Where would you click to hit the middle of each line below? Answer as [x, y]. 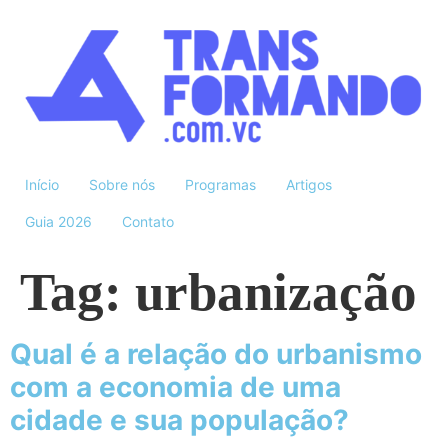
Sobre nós [122, 185]
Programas [220, 185]
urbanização [276, 292]
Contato [148, 222]
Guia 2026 [58, 222]
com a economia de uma [175, 387]
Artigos [309, 185]
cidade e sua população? [179, 420]
